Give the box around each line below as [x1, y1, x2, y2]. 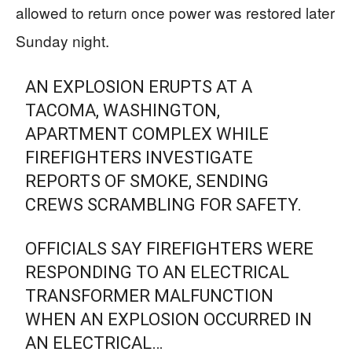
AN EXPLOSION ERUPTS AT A [25, 77, 253, 97]
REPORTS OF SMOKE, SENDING [25, 171, 269, 191]
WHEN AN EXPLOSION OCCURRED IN [25, 310, 313, 329]
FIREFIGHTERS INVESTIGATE [25, 148, 254, 167]
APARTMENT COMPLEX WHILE [25, 124, 269, 144]
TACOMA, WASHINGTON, [25, 101, 221, 120]
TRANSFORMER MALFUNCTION [25, 286, 274, 306]
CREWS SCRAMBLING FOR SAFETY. [25, 195, 302, 214]
